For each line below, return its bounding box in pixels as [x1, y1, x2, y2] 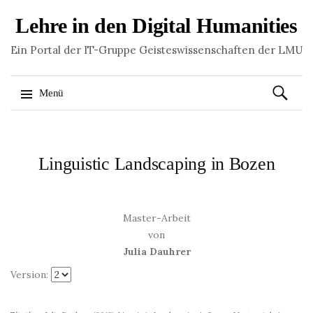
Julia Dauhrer [122, 245, 191, 258]
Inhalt [20, 154, 50, 166]
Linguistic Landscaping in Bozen [38, 154, 275, 174]
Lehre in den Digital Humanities [15, 14, 298, 37]
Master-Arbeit [122, 212, 191, 224]
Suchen [268, 77, 305, 89]
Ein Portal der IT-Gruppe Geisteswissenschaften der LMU [10, 43, 303, 57]
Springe [20, 120, 59, 133]
